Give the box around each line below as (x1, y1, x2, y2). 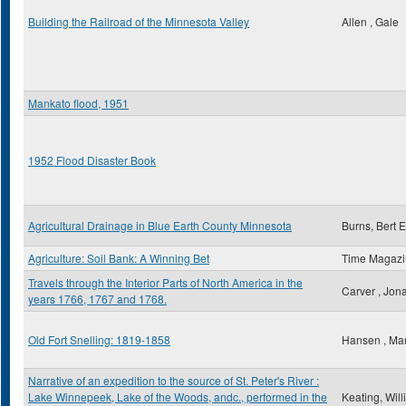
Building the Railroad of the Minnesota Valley (28, 14, 249, 29)
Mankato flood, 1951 (28, 95, 129, 111)
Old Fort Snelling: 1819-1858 (28, 332, 170, 347)
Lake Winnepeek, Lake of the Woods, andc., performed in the (28, 389, 327, 404)
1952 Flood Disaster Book (28, 152, 156, 168)
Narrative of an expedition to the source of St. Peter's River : (28, 372, 319, 388)
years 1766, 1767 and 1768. (28, 291, 167, 306)
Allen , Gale (342, 14, 399, 29)
